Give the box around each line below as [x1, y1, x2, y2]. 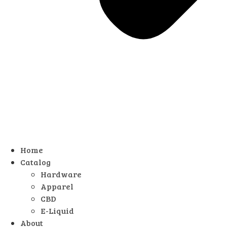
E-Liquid [41, 205, 74, 216]
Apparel [41, 181, 73, 192]
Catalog [20, 157, 51, 167]
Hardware [41, 169, 82, 179]
